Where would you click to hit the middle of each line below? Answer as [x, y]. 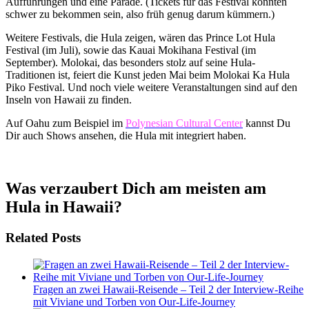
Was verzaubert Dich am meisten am [136, 188]
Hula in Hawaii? [64, 207]
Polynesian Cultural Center [184, 123]
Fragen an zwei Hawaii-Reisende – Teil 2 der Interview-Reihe [168, 289]
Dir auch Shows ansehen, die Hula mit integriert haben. [126, 136]
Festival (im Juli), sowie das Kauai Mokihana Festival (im [131, 50]
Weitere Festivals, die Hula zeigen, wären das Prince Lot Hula [140, 38]
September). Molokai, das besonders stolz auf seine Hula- [130, 63]
